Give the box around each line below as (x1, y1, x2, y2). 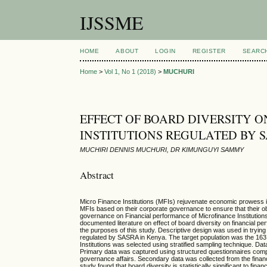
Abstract (80, 167, 114, 182)
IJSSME (80, 10, 144, 35)
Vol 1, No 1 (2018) (104, 68, 157, 76)
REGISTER (192, 48, 226, 54)
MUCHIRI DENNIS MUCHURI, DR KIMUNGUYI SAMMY (80, 146, 244, 154)
